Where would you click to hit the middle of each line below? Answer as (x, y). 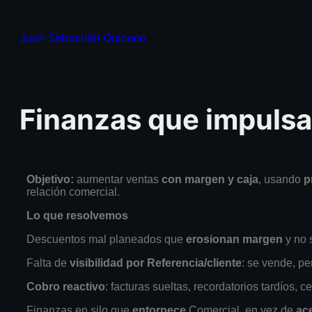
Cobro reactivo (66, 286)
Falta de (48, 263)
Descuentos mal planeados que (106, 239)
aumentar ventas (118, 179)
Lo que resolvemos (77, 215)
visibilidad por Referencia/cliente (156, 263)
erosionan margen (234, 239)
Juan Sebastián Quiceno (83, 38)
